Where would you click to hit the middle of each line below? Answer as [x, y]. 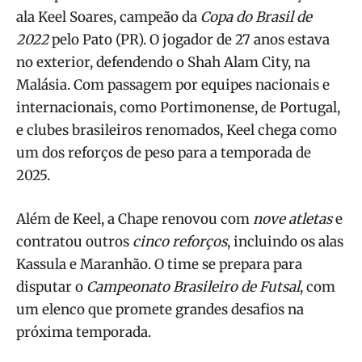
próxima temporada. [84, 332]
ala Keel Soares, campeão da [108, 17]
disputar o [51, 286]
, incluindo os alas [285, 241]
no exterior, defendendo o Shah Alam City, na [163, 62]
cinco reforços [180, 241]
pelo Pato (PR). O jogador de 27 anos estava [189, 39]
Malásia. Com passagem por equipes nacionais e [173, 84]
